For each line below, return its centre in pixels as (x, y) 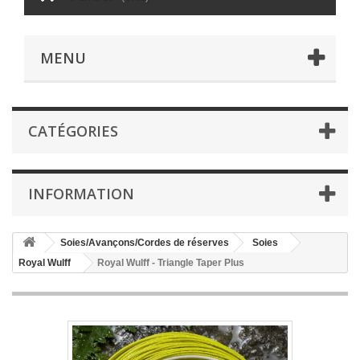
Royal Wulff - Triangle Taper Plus (171, 263)
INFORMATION (81, 194)
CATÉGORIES (73, 131)
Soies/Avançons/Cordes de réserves (145, 243)
